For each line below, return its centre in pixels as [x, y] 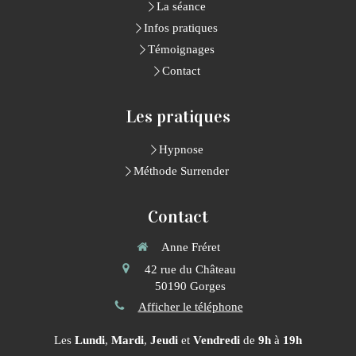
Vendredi [217, 341]
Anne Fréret [190, 248]
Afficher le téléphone [190, 306]
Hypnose [181, 150]
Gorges [208, 286]
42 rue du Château [190, 269]
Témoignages [181, 50]
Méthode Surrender [181, 171]
